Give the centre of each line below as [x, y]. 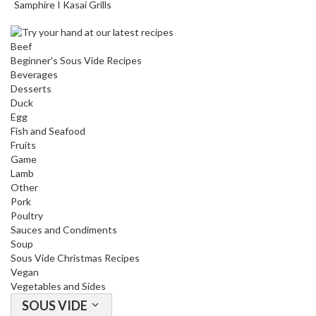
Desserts [31, 89]
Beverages [34, 74]
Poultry [27, 215]
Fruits [23, 145]
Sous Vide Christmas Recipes [75, 258]
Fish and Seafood [48, 131]
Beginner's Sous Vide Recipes [76, 60]
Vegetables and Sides [58, 286]
